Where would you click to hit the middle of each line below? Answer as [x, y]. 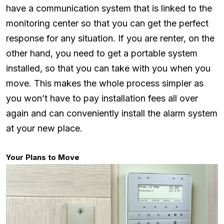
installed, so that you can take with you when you [108, 68]
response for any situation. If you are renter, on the [110, 38]
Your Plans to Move [43, 157]
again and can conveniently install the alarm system [112, 113]
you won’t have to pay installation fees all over [102, 98]
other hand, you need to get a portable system [102, 53]
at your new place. [44, 128]
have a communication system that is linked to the [109, 8]
